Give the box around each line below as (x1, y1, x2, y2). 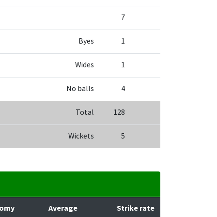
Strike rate (117, 203, 155, 213)
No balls (66, 84, 94, 93)
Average (48, 203, 77, 213)
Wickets (68, 131, 94, 141)
